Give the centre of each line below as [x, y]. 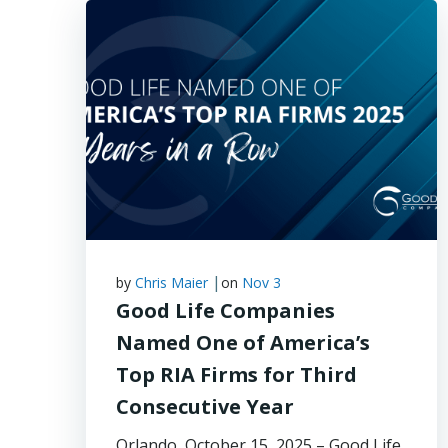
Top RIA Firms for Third [236, 374]
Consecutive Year [205, 406]
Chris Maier [171, 282]
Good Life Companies [225, 310]
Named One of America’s [243, 342]
